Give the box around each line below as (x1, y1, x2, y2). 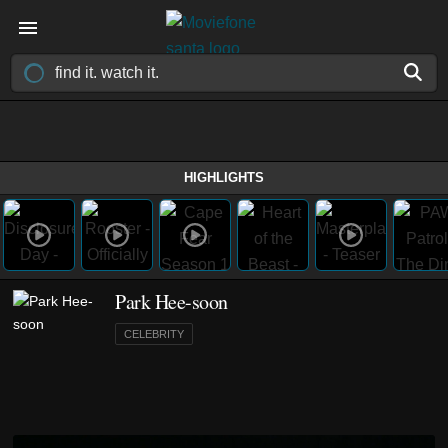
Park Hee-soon (115, 288, 228, 315)
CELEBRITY (124, 328, 184, 340)
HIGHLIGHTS (184, 170, 264, 185)
